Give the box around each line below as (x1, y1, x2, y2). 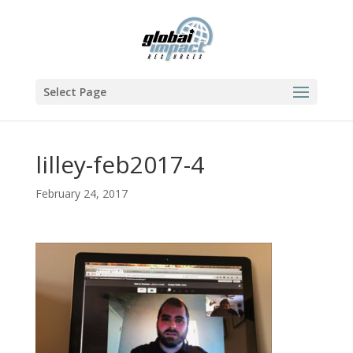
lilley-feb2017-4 (35, 148, 204, 180)
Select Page (43, 84, 106, 99)
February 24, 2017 (35, 186, 128, 201)
